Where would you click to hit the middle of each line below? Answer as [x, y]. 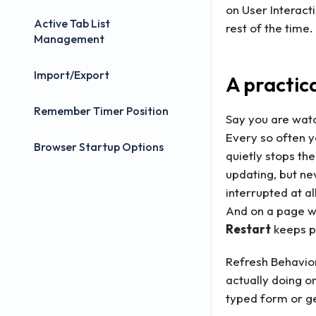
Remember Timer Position [101, 111]
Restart [248, 229]
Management [69, 39]
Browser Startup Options [99, 147]
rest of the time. [269, 28]
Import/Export [72, 75]
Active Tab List [72, 23]
